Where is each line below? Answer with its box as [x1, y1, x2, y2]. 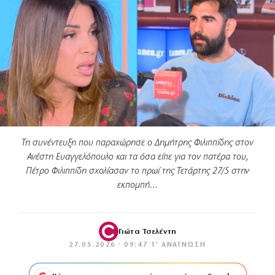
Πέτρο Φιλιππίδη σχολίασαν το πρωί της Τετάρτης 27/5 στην [26, 166, 249, 177]
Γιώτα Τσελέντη [118, 227, 177, 236]
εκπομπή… [117, 180, 158, 191]
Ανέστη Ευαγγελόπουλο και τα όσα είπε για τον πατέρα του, [26, 152, 249, 163]
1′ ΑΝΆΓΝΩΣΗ [150, 242, 206, 249]
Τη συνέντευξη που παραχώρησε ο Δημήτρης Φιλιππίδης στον [21, 138, 254, 149]
